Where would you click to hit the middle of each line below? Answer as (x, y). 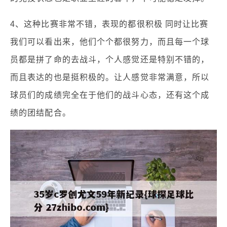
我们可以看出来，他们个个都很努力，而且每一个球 (110, 42)
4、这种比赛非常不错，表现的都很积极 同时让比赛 (109, 24)
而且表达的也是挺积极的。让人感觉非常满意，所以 (110, 77)
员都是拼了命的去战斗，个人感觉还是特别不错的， (110, 59)
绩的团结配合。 (41, 112)
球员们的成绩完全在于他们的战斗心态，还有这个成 (110, 95)
